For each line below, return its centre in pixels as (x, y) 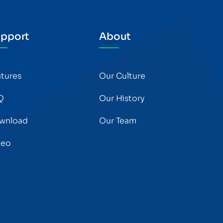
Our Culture (122, 76)
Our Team (118, 121)
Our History (122, 98)
